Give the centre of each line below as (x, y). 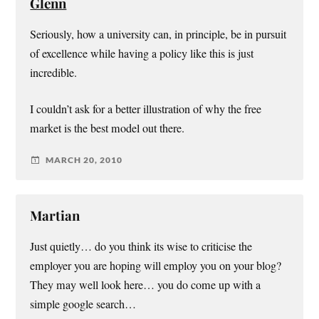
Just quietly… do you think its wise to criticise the (141, 246)
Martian (55, 215)
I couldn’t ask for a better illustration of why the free (146, 109)
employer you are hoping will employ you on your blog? (156, 265)
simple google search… (83, 304)
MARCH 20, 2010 (84, 160)
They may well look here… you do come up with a (146, 284)
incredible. (54, 72)
